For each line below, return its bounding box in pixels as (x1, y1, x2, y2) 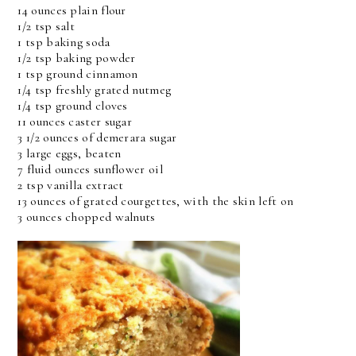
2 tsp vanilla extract (17, 177, 124, 193)
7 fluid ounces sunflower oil (17, 161, 163, 177)
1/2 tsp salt (17, 18, 75, 34)
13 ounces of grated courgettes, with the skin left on (17, 193, 294, 209)
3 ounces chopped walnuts (17, 209, 156, 225)
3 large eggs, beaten (17, 145, 122, 161)
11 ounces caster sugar (17, 114, 133, 130)
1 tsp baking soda (17, 34, 110, 50)
